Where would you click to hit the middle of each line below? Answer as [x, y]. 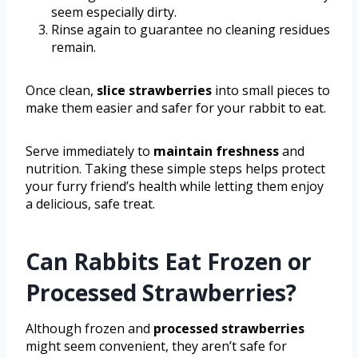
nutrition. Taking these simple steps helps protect [175, 168]
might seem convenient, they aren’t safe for [156, 346]
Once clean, [61, 90]
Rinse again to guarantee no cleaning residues [191, 29]
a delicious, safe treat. [90, 203]
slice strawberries [154, 90]
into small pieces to [271, 90]
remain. [74, 47]
